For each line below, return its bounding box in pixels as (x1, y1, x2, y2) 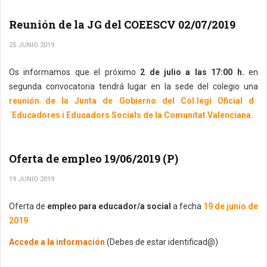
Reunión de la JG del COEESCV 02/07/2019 (9, 17, 235, 32)
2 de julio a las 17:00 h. (135, 67, 244, 77)
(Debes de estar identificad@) (105, 237, 218, 247)
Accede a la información (9, 237, 105, 247)
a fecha (171, 201, 203, 211)
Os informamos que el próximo (9, 67, 136, 77)
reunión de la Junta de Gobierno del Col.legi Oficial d (9, 96, 254, 105)
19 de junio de (203, 201, 258, 211)
